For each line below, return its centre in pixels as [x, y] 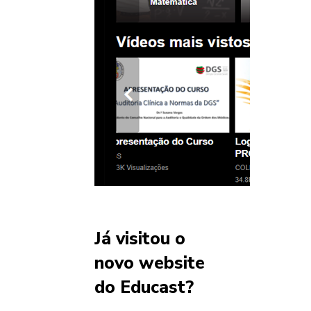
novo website [150, 263]
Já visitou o [140, 239]
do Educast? [144, 288]
